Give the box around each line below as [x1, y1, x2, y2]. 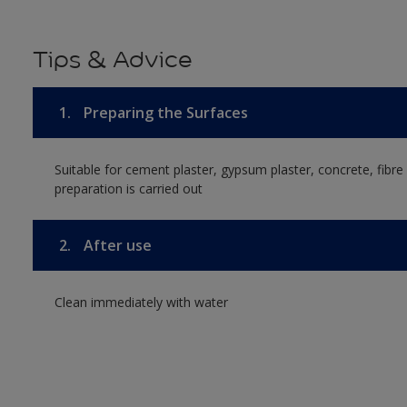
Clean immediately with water [54, 293, 228, 311]
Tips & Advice [32, 45, 193, 74]
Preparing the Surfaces [79, 103, 248, 123]
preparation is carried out [54, 180, 203, 197]
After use [79, 235, 152, 255]
